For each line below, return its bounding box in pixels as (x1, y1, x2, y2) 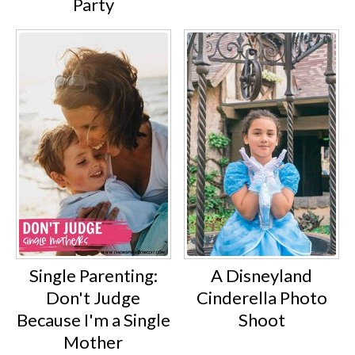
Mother (63, 330, 124, 353)
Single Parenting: (29, 264, 158, 286)
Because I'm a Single (16, 308, 170, 330)
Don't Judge (46, 286, 141, 308)
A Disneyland (211, 264, 313, 286)
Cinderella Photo (196, 286, 327, 308)
